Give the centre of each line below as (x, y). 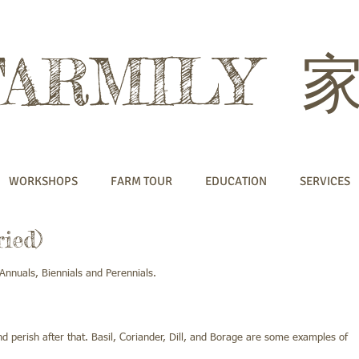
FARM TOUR (141, 181)
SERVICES (325, 181)
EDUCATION (236, 181)
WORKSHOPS (43, 181)
